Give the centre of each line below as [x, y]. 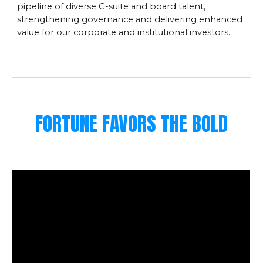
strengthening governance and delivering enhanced [130, 20]
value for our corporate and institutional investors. [124, 33]
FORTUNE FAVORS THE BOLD [131, 124]
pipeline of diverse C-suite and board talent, [112, 7]
